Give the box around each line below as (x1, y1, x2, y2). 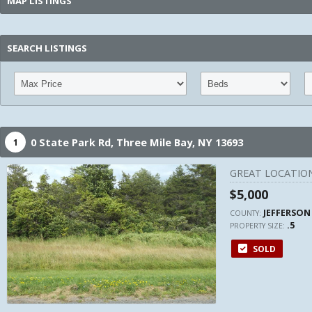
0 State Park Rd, (31, 135, 116, 149)
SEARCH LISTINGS (7, 42, 87, 54)
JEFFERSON (263, 206, 311, 219)
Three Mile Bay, (116, 135, 198, 149)
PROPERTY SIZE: (230, 221, 287, 231)
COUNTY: (230, 208, 263, 218)
